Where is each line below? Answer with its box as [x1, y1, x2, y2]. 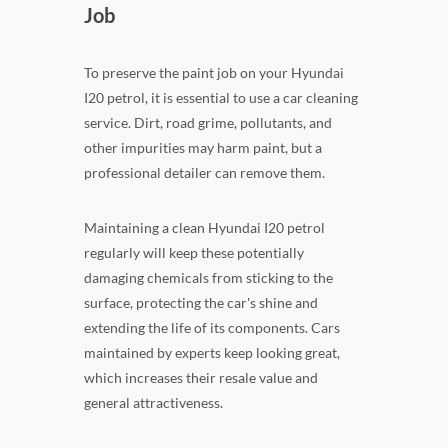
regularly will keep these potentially [84, 244, 304, 261]
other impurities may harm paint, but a [84, 139, 322, 156]
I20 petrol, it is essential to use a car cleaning [84, 89, 358, 106]
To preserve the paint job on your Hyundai [84, 64, 344, 81]
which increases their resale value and [84, 369, 318, 386]
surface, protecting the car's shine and [84, 294, 318, 311]
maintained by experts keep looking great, [84, 344, 340, 361]
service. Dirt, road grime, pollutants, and [84, 114, 332, 131]
